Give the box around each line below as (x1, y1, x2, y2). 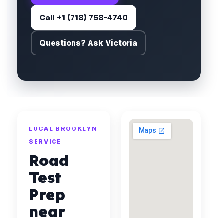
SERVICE (29, 138, 62, 145)
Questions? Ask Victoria (39, 38, 137, 48)
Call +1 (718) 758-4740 (39, 13, 127, 22)
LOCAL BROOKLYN (29, 125, 98, 132)
